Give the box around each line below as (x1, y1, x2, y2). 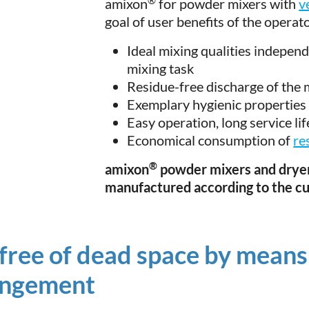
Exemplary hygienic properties (127, 96, 307, 112)
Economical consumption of (127, 132, 294, 148)
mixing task (127, 60, 197, 77)
